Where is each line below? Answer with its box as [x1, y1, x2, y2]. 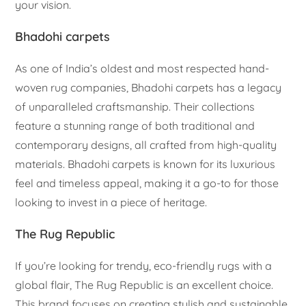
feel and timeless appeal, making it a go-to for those [15, 176, 279, 190]
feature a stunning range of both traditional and [15, 118, 255, 133]
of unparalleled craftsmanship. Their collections [15, 99, 255, 113]
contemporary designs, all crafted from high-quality [15, 137, 277, 152]
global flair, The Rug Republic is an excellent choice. [15, 277, 274, 292]
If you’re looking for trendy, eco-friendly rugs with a [15, 258, 273, 273]
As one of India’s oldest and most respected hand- [15, 61, 270, 75]
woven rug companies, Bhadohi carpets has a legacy [15, 80, 282, 94]
